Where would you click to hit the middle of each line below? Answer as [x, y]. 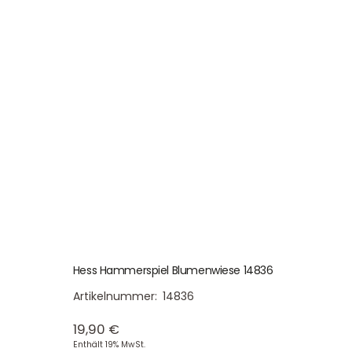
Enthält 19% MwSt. [109, 344]
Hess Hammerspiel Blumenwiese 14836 [173, 270]
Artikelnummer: [116, 296]
